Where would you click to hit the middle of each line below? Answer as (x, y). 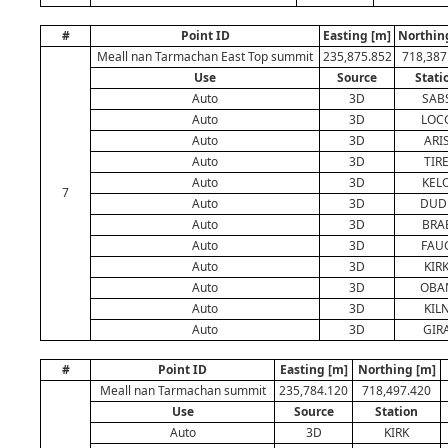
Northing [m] (396, 369)
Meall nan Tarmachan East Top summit (205, 56)
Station (396, 411)
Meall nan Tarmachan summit (182, 390)
